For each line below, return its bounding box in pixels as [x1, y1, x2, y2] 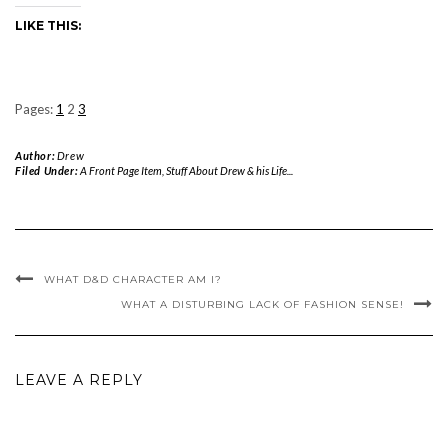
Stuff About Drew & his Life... [165, 164, 293, 177]
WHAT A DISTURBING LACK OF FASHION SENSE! [121, 298, 404, 311]
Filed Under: [15, 164, 80, 177]
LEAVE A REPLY [15, 371, 143, 389]
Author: [15, 149, 57, 162]
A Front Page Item [79, 164, 162, 177]
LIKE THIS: [15, 18, 81, 33]
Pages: [15, 101, 56, 117]
